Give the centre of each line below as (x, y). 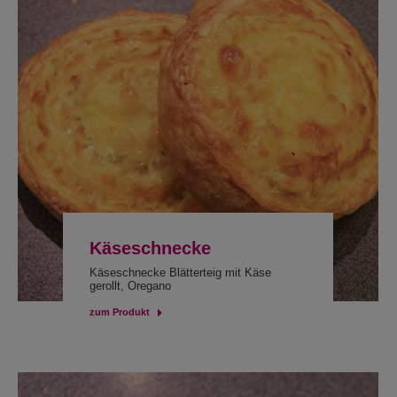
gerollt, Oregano (130, 286)
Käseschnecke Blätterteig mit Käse (180, 272)
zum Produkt (119, 312)
